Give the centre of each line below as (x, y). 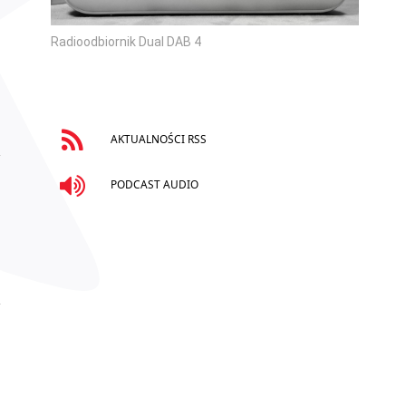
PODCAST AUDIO (153, 184)
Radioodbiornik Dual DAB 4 (126, 41)
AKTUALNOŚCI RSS (157, 139)
